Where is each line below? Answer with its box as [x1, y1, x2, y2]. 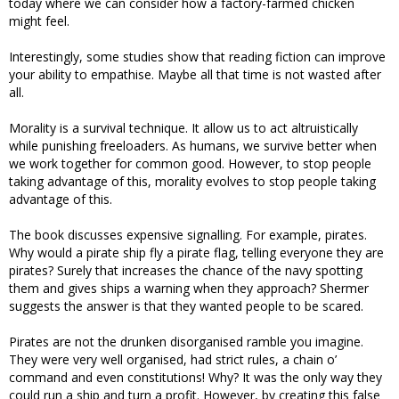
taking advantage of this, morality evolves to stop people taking [9, 173, 376, 191]
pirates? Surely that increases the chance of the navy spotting [9, 262, 362, 280]
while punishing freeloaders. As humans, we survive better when [9, 137, 377, 155]
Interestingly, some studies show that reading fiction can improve [9, 48, 386, 66]
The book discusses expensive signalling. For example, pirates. [9, 226, 367, 244]
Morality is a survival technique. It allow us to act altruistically [9, 119, 358, 137]
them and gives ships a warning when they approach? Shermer [9, 280, 369, 297]
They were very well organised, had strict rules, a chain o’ [9, 351, 337, 369]
